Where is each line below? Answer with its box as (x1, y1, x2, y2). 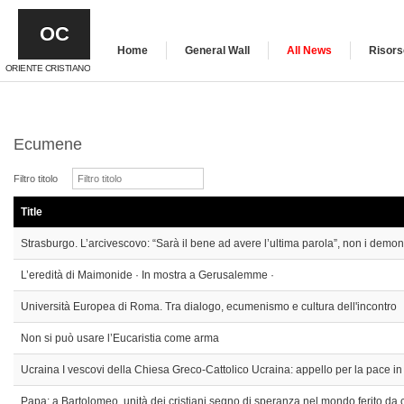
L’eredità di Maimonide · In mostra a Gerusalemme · (21, 269, 274, 281)
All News (287, 44, 332, 57)
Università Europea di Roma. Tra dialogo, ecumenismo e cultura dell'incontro (21, 300, 397, 313)
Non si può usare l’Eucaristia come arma (21, 332, 219, 344)
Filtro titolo (14, 173, 63, 184)
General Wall (185, 44, 250, 57)
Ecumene (14, 135, 82, 153)
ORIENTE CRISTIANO (5, 63, 90, 73)
